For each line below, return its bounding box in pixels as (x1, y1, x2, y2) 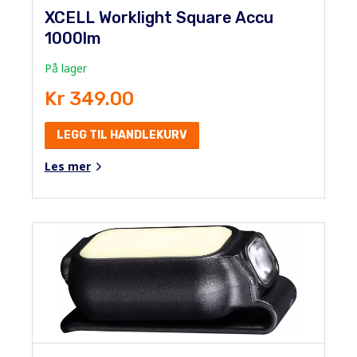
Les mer (44, 158, 91, 174)
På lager (44, 60, 87, 76)
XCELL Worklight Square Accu (44, 7, 273, 27)
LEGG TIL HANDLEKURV (56, 127, 187, 142)
